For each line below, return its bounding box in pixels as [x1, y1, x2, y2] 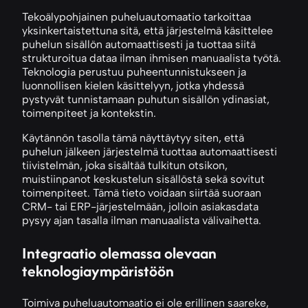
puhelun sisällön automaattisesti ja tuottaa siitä [22, 37, 256, 51]
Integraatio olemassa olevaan [22, 241, 217, 264]
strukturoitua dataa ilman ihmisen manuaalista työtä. [22, 51, 281, 65]
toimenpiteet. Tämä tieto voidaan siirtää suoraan [22, 186, 261, 199]
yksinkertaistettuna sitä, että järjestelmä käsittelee [22, 23, 273, 37]
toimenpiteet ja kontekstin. [22, 106, 156, 120]
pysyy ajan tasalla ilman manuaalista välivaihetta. [22, 213, 261, 227]
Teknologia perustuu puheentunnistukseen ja [22, 65, 246, 78]
